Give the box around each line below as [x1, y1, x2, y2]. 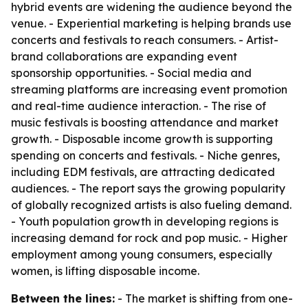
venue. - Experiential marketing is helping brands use [11, 16, 291, 30]
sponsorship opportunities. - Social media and [11, 66, 252, 80]
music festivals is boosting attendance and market [11, 115, 278, 129]
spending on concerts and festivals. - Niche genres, [11, 148, 280, 162]
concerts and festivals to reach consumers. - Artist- [11, 33, 278, 47]
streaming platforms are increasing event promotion [11, 82, 287, 96]
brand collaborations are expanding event [11, 49, 237, 63]
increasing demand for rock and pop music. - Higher [11, 231, 287, 245]
